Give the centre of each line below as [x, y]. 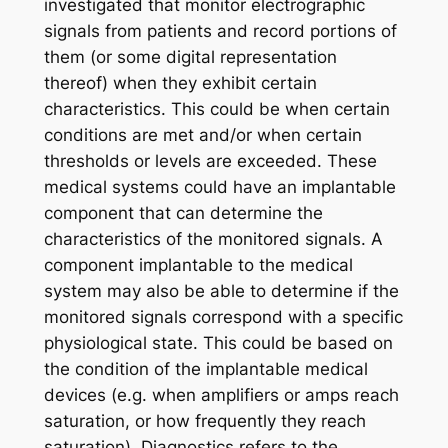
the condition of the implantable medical [205, 369]
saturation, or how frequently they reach [204, 421]
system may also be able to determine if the [221, 291]
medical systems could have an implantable [219, 187]
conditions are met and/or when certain [202, 135]
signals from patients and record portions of [220, 31]
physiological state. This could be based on [218, 343]
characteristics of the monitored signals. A [213, 239]
